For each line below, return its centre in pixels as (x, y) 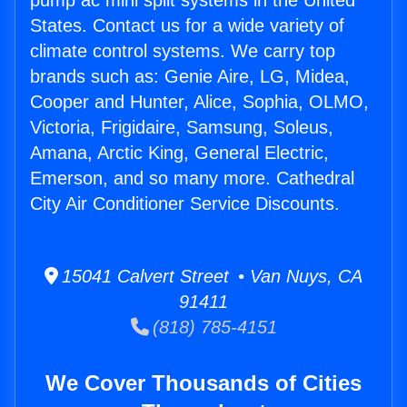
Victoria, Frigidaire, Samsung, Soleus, (182, 128)
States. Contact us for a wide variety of (187, 26)
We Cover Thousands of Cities (203, 383)
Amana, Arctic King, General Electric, (179, 153)
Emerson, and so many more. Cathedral (192, 179)
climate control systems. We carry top (183, 51)
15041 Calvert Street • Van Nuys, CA (210, 277)
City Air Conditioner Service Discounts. (185, 204)
